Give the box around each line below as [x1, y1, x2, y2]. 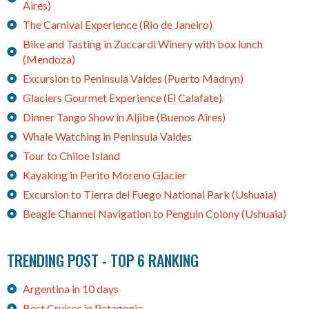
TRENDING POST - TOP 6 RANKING [7, 249, 199, 272]
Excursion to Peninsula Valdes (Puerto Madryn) [22, 72, 243, 86]
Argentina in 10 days [22, 282, 119, 296]
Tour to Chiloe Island [22, 149, 120, 163]
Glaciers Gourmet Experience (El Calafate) [22, 91, 222, 105]
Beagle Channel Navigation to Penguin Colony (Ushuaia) [22, 207, 286, 221]
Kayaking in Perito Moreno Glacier [22, 168, 187, 182]
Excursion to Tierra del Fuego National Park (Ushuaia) [22, 188, 277, 201]
